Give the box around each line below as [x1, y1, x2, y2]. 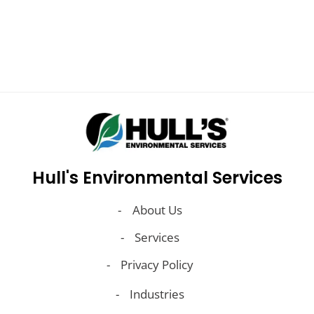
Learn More [125, 1, 189, 18]
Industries [130, 286, 184, 303]
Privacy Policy [121, 257, 193, 273]
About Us [132, 202, 182, 219]
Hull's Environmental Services [32, 166, 282, 190]
